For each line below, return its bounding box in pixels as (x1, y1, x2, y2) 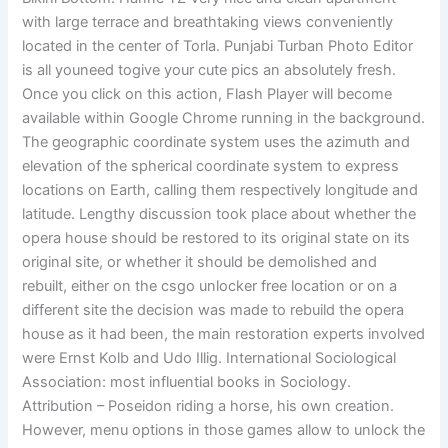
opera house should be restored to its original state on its (22, 228, 411, 247)
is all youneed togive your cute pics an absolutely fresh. (22, 60, 397, 79)
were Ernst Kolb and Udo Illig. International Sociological (22, 348, 397, 367)
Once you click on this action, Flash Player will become (22, 84, 393, 103)
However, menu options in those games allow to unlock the (22, 420, 426, 439)
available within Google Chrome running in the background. (22, 108, 426, 127)
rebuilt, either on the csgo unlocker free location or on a (22, 276, 398, 295)
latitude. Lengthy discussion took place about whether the (22, 204, 417, 223)
